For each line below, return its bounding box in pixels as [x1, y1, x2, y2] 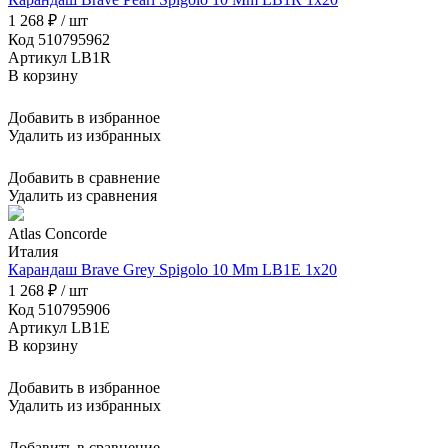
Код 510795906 [8, 301, 110, 319]
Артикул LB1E [8, 319, 110, 337]
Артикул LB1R [8, 49, 111, 67]
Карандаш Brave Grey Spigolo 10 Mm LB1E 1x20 [8, 261, 337, 279]
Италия [8, 243, 58, 261]
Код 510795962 [8, 31, 110, 49]
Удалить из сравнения [8, 187, 157, 205]
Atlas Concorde [8, 225, 107, 243]
